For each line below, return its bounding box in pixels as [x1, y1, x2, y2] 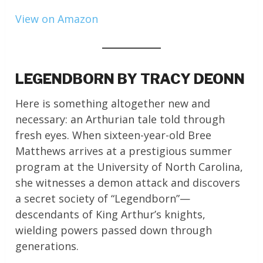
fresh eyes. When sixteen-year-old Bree [15, 128, 212, 143]
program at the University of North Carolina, [15, 160, 244, 174]
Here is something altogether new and [15, 96, 211, 111]
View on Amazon [15, 12, 99, 26]
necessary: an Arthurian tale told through [15, 112, 225, 127]
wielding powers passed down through [15, 223, 213, 238]
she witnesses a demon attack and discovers [15, 176, 241, 190]
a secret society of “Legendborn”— [15, 191, 191, 206]
